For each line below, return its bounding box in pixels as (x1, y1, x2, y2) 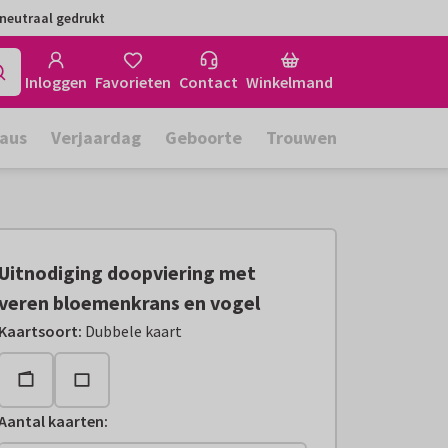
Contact (179, 72, 238, 92)
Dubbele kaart (85, 321, 183, 341)
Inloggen (25, 72, 87, 92)
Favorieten (95, 72, 171, 92)
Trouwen (266, 126, 337, 149)
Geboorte (165, 126, 242, 149)
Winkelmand (246, 72, 333, 92)
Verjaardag (51, 126, 141, 149)
